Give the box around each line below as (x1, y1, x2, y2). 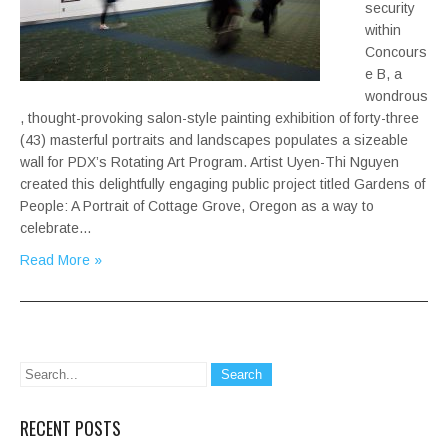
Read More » (20, 252, 102, 269)
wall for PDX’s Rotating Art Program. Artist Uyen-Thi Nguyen (20, 154, 399, 171)
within (365, 22, 401, 39)
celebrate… (20, 220, 92, 237)
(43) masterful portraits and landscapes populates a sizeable (20, 132, 408, 149)
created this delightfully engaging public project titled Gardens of (20, 176, 425, 193)
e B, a (365, 66, 402, 83)
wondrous (365, 88, 428, 105)
